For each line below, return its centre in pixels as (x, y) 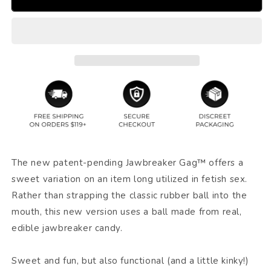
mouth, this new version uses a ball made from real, (127, 212)
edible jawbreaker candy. (67, 228)
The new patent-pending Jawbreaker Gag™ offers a (128, 163)
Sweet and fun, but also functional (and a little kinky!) (130, 261)
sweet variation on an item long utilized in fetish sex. (130, 179)
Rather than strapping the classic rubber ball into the (129, 196)
